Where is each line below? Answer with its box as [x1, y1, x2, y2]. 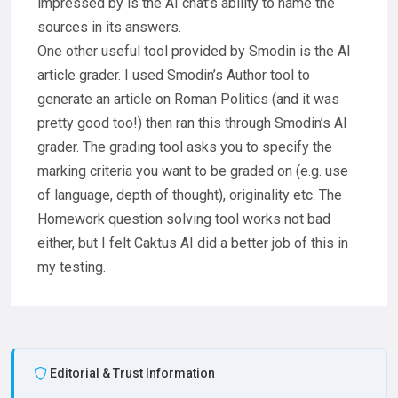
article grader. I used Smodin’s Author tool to [37, 67, 310, 84]
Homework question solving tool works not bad [37, 211, 330, 228]
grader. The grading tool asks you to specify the [37, 139, 332, 156]
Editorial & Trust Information [50, 366, 215, 381]
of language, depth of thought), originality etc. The [37, 187, 342, 204]
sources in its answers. [37, 19, 181, 36]
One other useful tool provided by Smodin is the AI [37, 43, 351, 60]
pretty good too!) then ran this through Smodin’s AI [37, 115, 347, 132]
